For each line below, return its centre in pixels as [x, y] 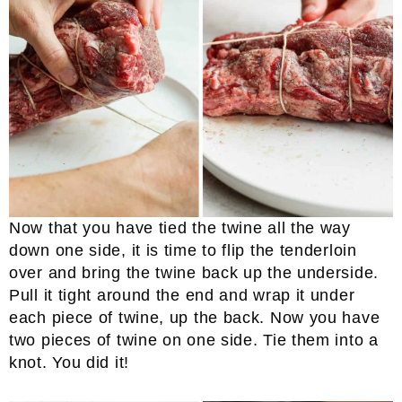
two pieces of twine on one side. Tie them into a [194, 341]
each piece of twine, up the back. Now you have [195, 318]
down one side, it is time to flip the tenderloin [183, 251]
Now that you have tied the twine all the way [180, 228]
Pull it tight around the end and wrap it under [182, 296]
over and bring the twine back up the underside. [194, 273]
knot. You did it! [69, 363]
